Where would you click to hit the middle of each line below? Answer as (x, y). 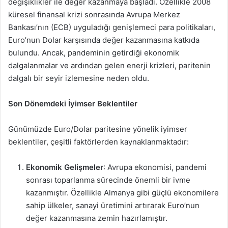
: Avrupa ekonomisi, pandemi (155, 167)
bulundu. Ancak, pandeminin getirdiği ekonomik (94, 53)
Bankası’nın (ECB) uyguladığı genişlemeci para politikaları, (112, 27)
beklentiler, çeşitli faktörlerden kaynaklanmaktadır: (98, 142)
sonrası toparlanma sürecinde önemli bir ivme (108, 180)
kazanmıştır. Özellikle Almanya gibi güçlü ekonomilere (122, 193)
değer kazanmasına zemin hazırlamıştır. (97, 218)
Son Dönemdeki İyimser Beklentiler (73, 104)
